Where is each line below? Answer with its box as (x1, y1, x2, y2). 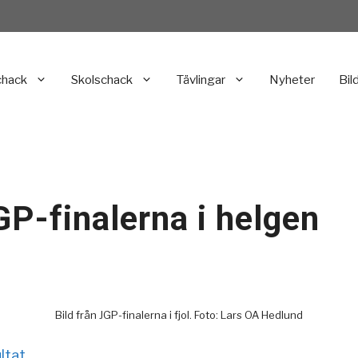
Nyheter (269, 72, 315, 87)
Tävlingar (177, 72, 225, 87)
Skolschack (71, 72, 133, 87)
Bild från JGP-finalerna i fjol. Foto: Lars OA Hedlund (55, 308, 303, 321)
